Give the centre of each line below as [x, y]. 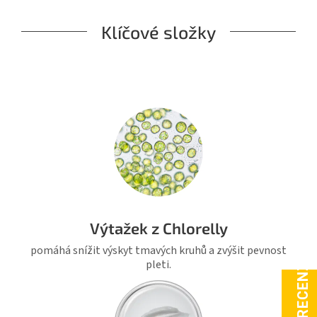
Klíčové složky [158, 31]
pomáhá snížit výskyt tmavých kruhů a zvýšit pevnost [158, 251]
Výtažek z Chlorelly [158, 228]
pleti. [158, 265]
